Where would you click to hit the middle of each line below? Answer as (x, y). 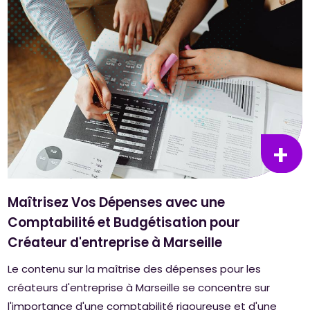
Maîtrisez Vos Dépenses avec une (117, 203)
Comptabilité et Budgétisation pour (124, 223)
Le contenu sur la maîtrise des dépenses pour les (135, 269)
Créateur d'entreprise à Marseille (115, 243)
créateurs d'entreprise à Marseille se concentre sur (139, 288)
